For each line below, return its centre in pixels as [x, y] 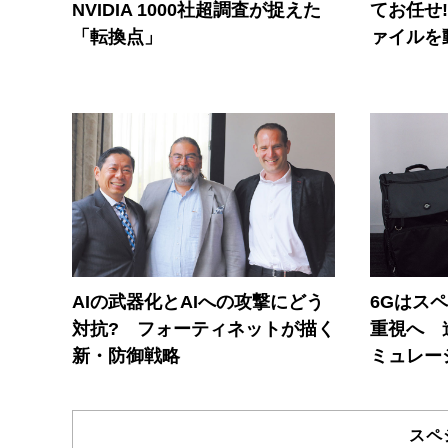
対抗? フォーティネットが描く [203, 329]
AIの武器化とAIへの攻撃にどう [198, 302]
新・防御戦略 [126, 356]
